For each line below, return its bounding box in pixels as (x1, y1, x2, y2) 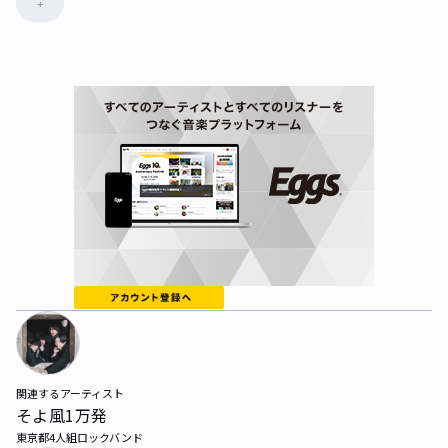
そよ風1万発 (16, 403, 108, 428)
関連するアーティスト (16, 385, 124, 402)
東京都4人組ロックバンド (16, 429, 143, 446)
